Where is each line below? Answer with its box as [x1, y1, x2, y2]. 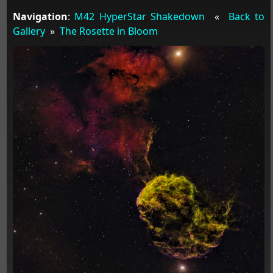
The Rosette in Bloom [59, 24, 158, 38]
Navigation [12, 9, 68, 23]
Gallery [12, 24, 45, 38]
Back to [228, 9, 265, 23]
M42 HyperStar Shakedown [74, 9, 205, 23]
